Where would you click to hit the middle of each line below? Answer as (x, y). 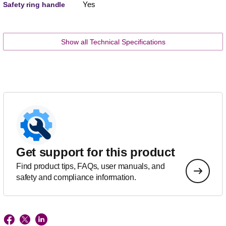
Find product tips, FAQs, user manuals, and (91, 166)
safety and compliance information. (76, 177)
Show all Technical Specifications (113, 42)
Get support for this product (96, 152)
